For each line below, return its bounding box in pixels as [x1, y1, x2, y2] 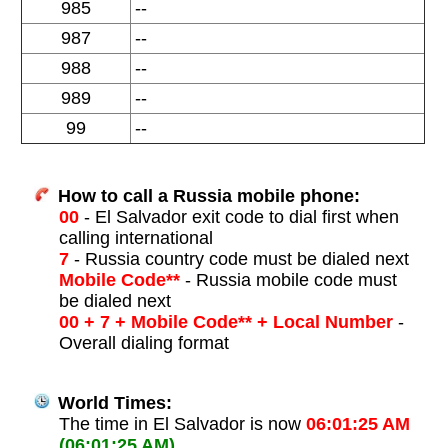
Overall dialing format [58, 333, 229, 354]
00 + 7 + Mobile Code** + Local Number [58, 312, 393, 333]
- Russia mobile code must [179, 270, 397, 291]
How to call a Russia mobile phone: [52, 186, 360, 207]
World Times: [52, 393, 172, 414]
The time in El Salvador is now [58, 414, 306, 435]
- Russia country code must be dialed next [68, 249, 409, 270]
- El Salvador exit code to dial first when [78, 207, 399, 228]
